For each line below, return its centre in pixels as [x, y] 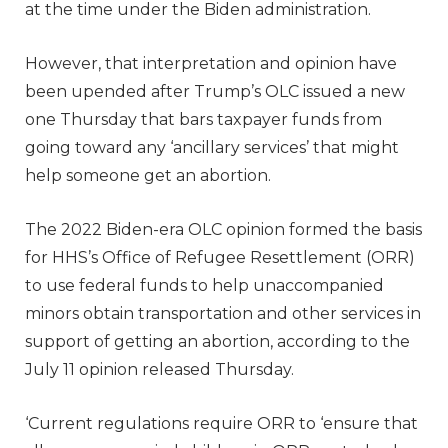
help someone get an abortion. [150, 175]
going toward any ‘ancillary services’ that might [212, 147]
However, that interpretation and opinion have [211, 63]
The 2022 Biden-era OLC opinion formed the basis [223, 229]
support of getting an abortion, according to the [217, 341]
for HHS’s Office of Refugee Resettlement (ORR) [220, 257]
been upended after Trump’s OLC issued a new [215, 91]
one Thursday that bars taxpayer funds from [203, 119]
